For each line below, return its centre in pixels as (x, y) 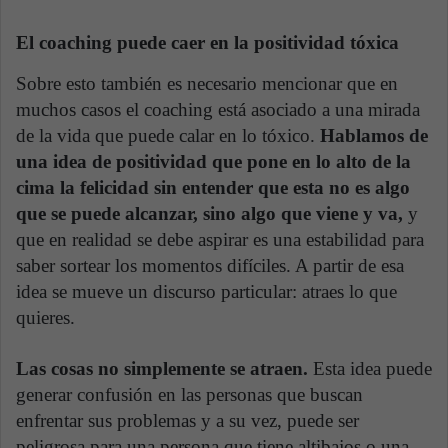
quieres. (48, 318)
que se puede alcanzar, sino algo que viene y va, (209, 214)
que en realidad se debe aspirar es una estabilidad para (220, 240)
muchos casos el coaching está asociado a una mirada (218, 110)
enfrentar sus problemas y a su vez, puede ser (187, 421)
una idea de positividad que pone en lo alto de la (213, 162)
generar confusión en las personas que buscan (189, 395)
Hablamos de (374, 136)
